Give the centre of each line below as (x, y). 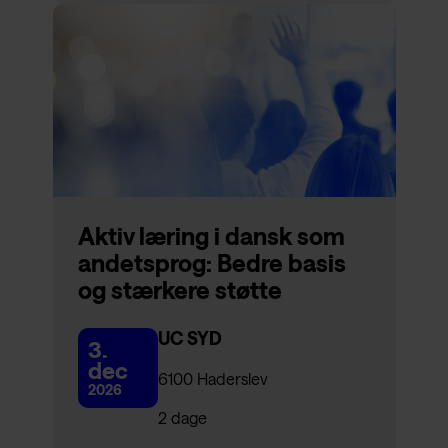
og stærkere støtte (179, 290)
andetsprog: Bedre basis (211, 263)
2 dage (182, 418)
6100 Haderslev (212, 379)
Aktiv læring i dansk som (211, 236)
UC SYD (189, 338)
